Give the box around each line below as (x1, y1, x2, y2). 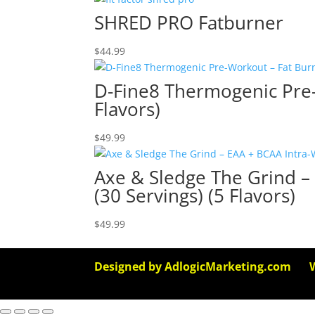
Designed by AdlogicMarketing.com (94, 259, 292, 274)
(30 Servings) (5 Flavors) (94, 183, 296, 208)
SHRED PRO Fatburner (94, 10, 284, 35)
